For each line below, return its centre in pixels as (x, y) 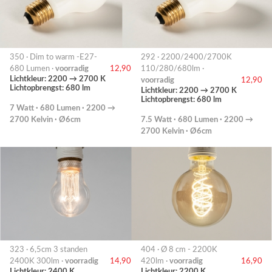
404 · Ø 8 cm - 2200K (179, 250)
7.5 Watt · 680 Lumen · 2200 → (197, 120)
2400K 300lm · (37, 261)
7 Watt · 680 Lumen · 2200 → (63, 108)
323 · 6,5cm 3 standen (49, 250)
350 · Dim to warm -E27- (53, 57)
